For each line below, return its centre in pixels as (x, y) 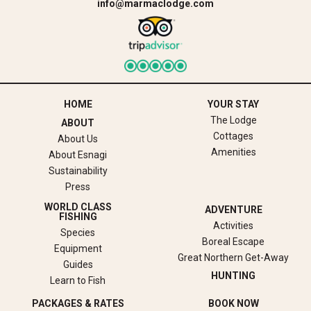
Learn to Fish (78, 281)
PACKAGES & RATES (78, 304)
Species (78, 233)
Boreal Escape (233, 241)
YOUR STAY (233, 104)
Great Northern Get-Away (233, 257)
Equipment (78, 249)
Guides (78, 265)
